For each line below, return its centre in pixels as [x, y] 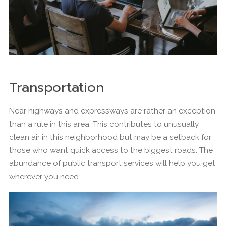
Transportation [56, 87]
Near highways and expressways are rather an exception [112, 111]
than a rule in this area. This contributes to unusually [104, 124]
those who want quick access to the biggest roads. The [111, 150]
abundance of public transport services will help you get [112, 163]
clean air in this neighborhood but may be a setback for [110, 137]
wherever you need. [45, 176]
